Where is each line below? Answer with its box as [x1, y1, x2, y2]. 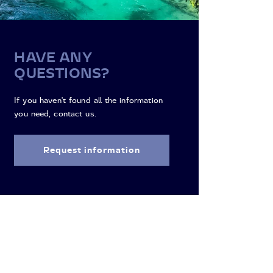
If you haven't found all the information [14, 94, 163, 105]
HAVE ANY [14, 48, 92, 65]
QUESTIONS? [14, 64, 110, 81]
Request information [43, 144, 140, 155]
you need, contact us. [14, 108, 96, 118]
